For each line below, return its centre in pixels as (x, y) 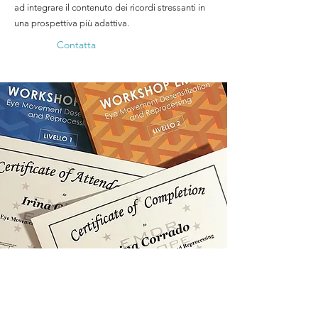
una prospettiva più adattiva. (72, 23)
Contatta (76, 45)
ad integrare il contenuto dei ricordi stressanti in (110, 7)
